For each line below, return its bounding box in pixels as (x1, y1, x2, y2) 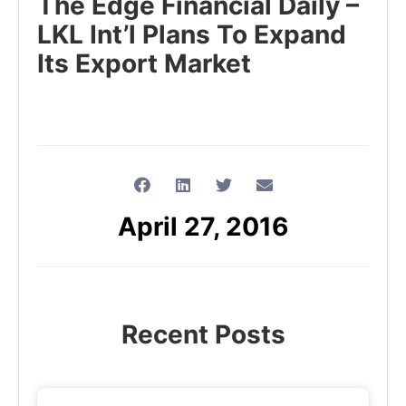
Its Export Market (37, 48, 252, 80)
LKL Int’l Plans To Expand (37, 19, 347, 51)
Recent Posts (121, 319, 285, 351)
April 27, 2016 (118, 211, 288, 243)
